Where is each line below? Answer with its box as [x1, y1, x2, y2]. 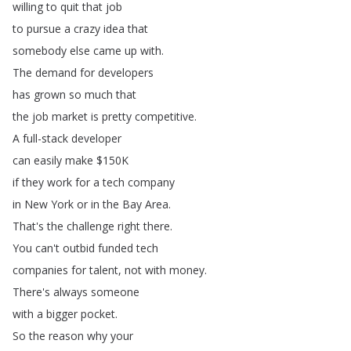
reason [49, 328, 84, 343]
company [128, 175, 175, 190]
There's [13, 284, 50, 299]
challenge [67, 219, 114, 233]
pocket [81, 306, 115, 321]
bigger [46, 306, 78, 321]
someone [91, 284, 139, 299]
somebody [13, 43, 67, 58]
